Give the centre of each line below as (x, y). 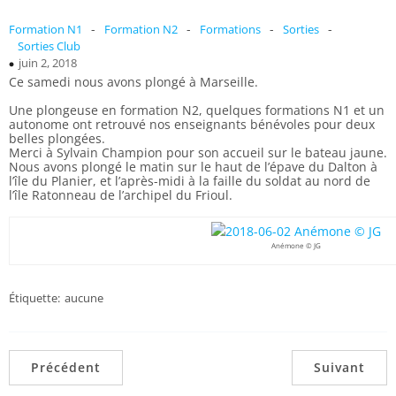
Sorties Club (49, 46)
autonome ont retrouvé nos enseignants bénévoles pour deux (192, 124)
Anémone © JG (296, 245)
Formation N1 (46, 29)
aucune (84, 298)
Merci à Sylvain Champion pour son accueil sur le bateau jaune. (198, 152)
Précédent (66, 367)
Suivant (339, 367)
